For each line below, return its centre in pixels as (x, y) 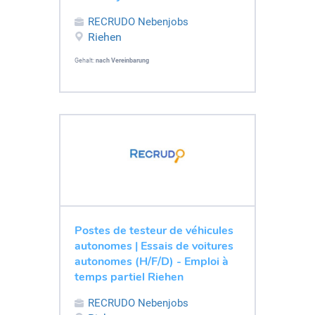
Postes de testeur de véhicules (154, 230)
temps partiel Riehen (129, 277)
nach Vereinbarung (122, 60)
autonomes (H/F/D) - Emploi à (152, 261)
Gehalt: (85, 60)
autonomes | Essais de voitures (154, 246)
